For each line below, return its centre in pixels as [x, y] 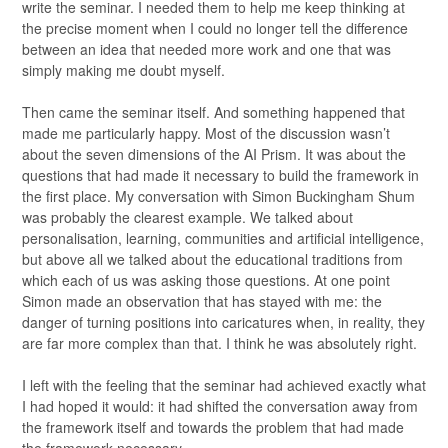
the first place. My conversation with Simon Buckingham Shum [218, 196]
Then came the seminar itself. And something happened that [213, 112]
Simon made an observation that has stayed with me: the [202, 301]
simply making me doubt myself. [123, 70]
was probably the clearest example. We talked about [187, 217]
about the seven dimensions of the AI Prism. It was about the [214, 154]
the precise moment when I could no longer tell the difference [215, 28]
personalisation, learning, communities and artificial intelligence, [223, 238]
